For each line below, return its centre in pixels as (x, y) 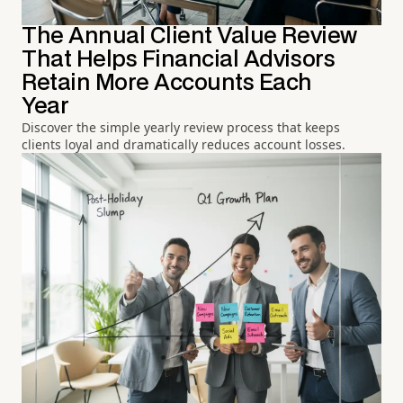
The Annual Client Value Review (189, 37)
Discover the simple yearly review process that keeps (181, 128)
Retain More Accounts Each (167, 84)
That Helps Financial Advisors (179, 60)
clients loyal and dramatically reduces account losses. (184, 145)
